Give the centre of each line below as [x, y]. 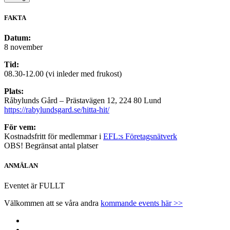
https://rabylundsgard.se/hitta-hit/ [57, 110]
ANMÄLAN [21, 166]
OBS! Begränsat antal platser [51, 146]
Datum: [17, 38]
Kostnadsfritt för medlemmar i [54, 137]
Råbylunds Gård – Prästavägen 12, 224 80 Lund [83, 101]
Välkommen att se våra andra [52, 203]
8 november [23, 47]
